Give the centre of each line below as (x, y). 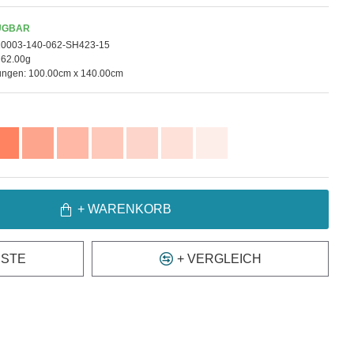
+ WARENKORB (124, 209)
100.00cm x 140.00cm (76, 73)
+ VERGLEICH (219, 258)
